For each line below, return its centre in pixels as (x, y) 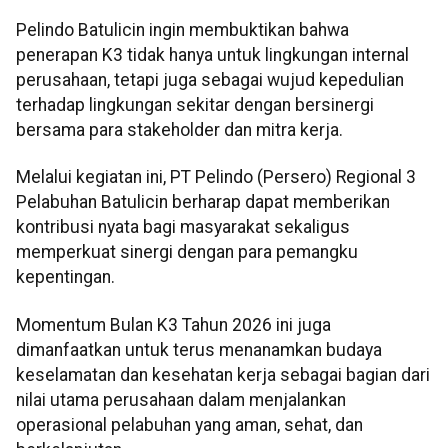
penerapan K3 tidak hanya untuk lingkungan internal (212, 55)
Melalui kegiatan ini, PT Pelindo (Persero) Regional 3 (216, 177)
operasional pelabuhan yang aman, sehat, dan (189, 424)
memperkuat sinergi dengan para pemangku (187, 252)
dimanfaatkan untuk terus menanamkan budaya (199, 349)
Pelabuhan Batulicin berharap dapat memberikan (203, 202)
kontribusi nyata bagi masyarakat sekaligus (183, 227)
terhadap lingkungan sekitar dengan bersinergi (195, 105)
